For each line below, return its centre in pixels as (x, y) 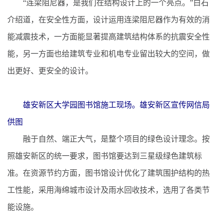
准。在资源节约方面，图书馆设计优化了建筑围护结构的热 (109, 173)
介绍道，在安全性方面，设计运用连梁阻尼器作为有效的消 (109, 19)
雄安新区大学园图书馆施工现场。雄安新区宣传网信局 (116, 105)
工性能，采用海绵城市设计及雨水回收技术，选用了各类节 (109, 190)
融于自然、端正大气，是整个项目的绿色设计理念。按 (109, 139)
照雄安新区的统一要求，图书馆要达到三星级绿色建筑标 (105, 156)
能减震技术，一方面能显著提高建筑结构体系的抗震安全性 (109, 36)
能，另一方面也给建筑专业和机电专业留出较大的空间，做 (109, 54)
